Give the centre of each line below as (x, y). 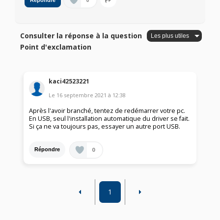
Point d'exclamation (56, 47)
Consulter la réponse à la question (81, 36)
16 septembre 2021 (82, 95)
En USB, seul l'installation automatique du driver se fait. (110, 118)
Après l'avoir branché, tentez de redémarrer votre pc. (107, 110)
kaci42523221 (69, 81)
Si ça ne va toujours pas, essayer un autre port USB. (105, 126)
